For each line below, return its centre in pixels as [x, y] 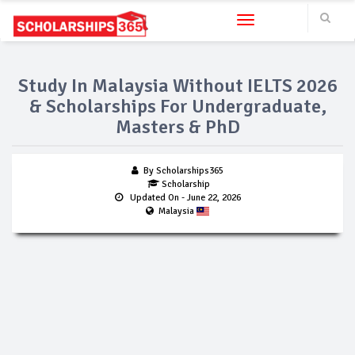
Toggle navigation [286, 21]
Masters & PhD [177, 127]
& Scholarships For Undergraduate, [177, 106]
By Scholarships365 [182, 171]
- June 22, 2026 [210, 198]
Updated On [152, 198]
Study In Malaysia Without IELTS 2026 [177, 86]
